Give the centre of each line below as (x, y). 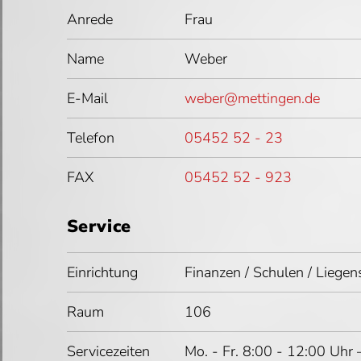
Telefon (90, 138)
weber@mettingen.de (252, 99)
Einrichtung (102, 273)
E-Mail (87, 99)
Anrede (89, 20)
